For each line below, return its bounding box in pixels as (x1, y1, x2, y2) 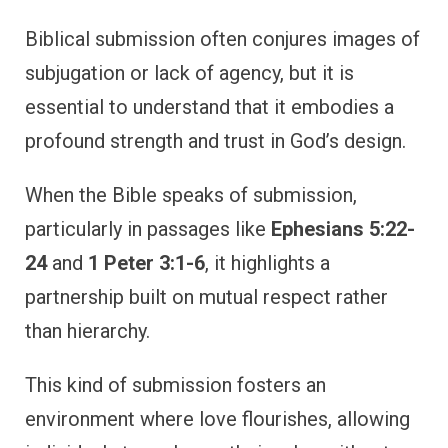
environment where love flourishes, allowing (25, 406, 410, 431)
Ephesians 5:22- (271, 216, 415, 241)
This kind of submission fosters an (25, 372, 326, 397)
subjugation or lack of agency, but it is (25, 60, 354, 85)
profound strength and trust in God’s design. (25, 128, 406, 153)
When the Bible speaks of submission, (25, 182, 357, 207)
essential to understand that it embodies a (25, 94, 394, 119)
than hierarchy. (25, 318, 150, 343)
